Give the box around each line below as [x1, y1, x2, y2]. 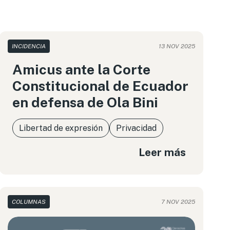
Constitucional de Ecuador [12, 78, 188, 94]
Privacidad [116, 123, 157, 133]
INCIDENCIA [11, 43, 46, 50]
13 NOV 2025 [158, 43, 195, 50]
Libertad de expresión [18, 123, 103, 133]
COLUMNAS [11, 198, 46, 205]
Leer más [138, 145, 186, 159]
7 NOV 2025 [161, 198, 195, 205]
